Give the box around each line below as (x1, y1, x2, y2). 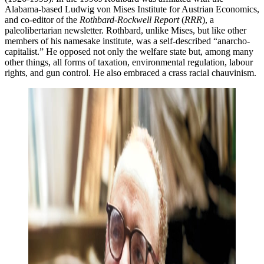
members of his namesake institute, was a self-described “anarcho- (5, 36, 250, 47)
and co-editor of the (5, 15, 80, 25)
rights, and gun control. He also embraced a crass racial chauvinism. (5, 68, 256, 78)
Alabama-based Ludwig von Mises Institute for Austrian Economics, (5, 4, 259, 15)
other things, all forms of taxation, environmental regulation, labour (5, 57, 253, 68)
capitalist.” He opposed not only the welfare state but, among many (5, 47, 253, 57)
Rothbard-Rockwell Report (80, 15, 181, 25)
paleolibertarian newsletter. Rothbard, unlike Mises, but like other (5, 25, 246, 36)
